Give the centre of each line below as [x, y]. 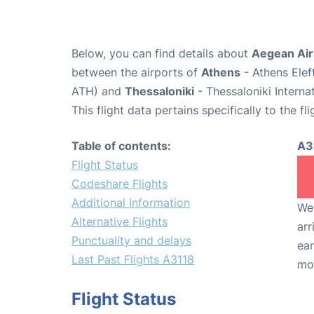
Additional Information [131, 202]
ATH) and [98, 91]
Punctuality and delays [131, 240]
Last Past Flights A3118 [133, 259]
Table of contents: [121, 145]
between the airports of [136, 72]
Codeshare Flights [120, 183]
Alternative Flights [120, 221]
